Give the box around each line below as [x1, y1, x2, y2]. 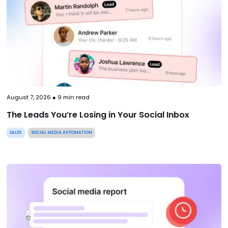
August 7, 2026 [6, 93, 51, 102]
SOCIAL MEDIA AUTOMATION [31, 129, 92, 136]
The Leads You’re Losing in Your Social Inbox [6, 109, 189, 121]
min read [61, 93, 90, 102]
